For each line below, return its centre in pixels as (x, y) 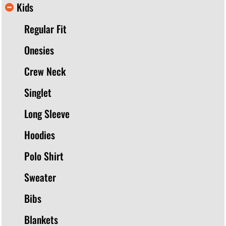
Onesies (39, 50)
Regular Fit (45, 29)
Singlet (38, 93)
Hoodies (40, 135)
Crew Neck (45, 71)
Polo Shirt (44, 156)
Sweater (40, 177)
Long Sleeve (47, 114)
